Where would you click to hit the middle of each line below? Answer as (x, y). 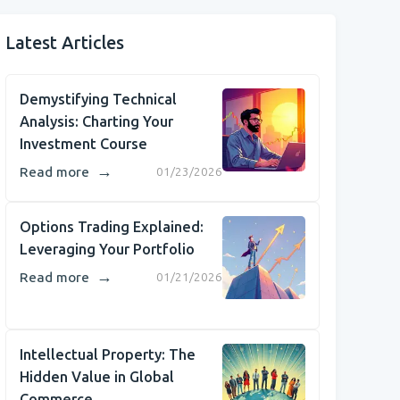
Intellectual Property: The (108, 354)
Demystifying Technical (98, 99)
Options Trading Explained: (112, 227)
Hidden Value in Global (97, 377)
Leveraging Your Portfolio (107, 249)
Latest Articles (65, 43)
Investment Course (83, 144)
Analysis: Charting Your (96, 121)
